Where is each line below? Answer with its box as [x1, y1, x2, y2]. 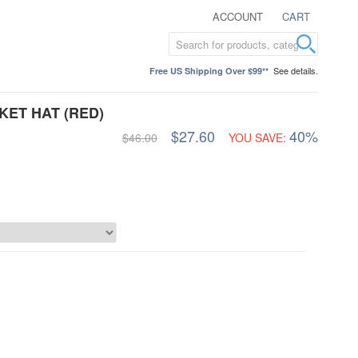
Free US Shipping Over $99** [149, 65, 268, 77]
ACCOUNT [213, 9, 263, 24]
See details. [273, 64, 318, 77]
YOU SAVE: [229, 129, 286, 145]
